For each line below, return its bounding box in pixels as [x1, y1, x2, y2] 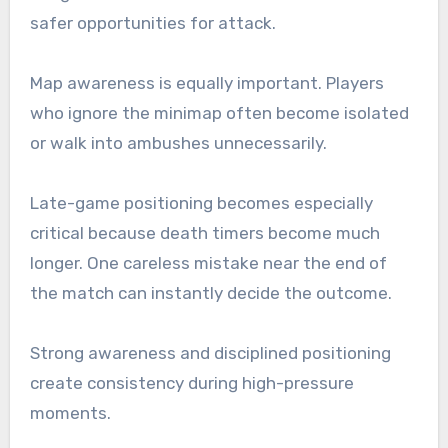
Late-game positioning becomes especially [29, 192, 373, 213]
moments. [29, 402, 111, 423]
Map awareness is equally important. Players [29, 72, 384, 93]
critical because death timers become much [29, 222, 380, 243]
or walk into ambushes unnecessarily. [29, 132, 327, 153]
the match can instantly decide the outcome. [29, 282, 392, 303]
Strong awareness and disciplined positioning [29, 342, 391, 363]
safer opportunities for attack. [29, 12, 276, 33]
